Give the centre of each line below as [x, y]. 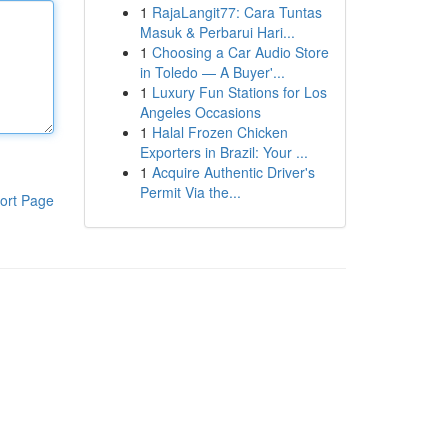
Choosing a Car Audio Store [240, 52]
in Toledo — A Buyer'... [212, 72]
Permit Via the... [190, 192]
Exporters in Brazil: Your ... [223, 152]
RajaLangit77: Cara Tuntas [236, 12]
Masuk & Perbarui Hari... [217, 32]
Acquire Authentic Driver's [233, 172]
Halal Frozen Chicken [219, 132]
